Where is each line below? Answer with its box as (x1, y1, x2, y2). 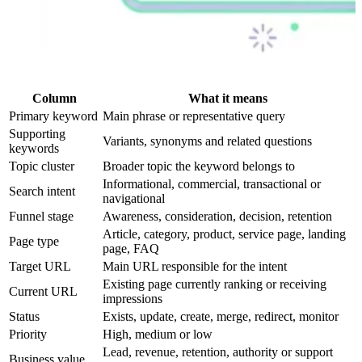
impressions (103, 291, 162, 305)
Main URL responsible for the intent (103, 259, 287, 273)
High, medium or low (103, 326, 213, 341)
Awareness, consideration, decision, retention (103, 208, 332, 223)
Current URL (9, 284, 78, 298)
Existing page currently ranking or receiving (103, 276, 326, 291)
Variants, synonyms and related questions (103, 133, 312, 148)
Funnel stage (9, 208, 74, 223)
